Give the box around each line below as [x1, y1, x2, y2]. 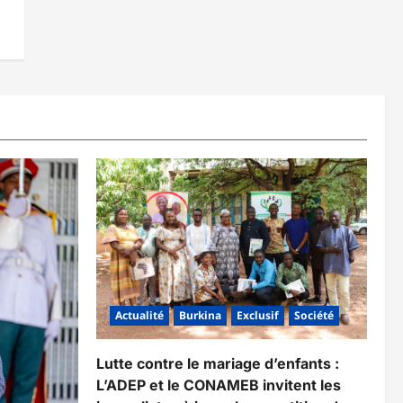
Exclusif [237, 307, 279, 323]
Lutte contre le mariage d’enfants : [96, 354, 339, 372]
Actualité [115, 307, 164, 323]
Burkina [179, 307, 221, 323]
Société [294, 307, 334, 323]
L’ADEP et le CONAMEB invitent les [96, 375, 341, 394]
